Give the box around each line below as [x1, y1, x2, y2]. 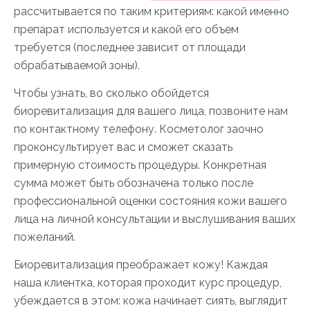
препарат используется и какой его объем [14, 23, 239, 36]
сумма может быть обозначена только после [14, 176, 253, 190]
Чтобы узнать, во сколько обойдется [14, 86, 209, 100]
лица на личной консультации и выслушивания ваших [14, 212, 295, 226]
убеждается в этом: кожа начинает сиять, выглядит [14, 294, 288, 307]
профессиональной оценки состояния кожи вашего [14, 194, 287, 208]
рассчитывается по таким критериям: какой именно [14, 5, 289, 18]
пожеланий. [14, 230, 75, 244]
